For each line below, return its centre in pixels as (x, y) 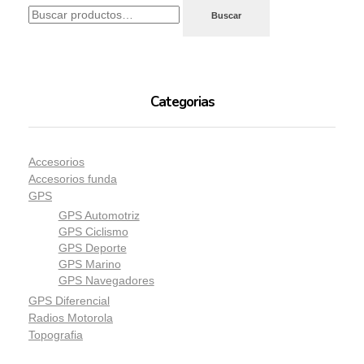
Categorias (182, 102)
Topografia (56, 335)
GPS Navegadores (106, 280)
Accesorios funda (73, 178)
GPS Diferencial (69, 301)
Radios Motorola (71, 318)
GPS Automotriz (99, 215)
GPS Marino (89, 264)
